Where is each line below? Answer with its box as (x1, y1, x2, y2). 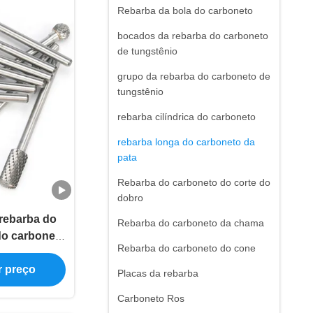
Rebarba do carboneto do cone (117, 242, 256, 254)
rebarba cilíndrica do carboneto (117, 111, 256, 122)
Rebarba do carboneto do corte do (117, 177, 270, 188)
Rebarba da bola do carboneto (117, 5, 253, 16)
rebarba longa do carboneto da (117, 136, 255, 147)
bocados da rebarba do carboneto (117, 30, 268, 41)
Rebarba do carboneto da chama (117, 217, 264, 228)
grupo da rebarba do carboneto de (117, 71, 270, 82)
